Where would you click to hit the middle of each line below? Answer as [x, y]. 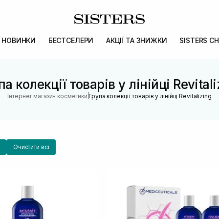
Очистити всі [31, 147]
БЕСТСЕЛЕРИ [71, 40]
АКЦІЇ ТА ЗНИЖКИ [136, 40]
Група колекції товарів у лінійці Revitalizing [150, 96]
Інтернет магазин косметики [48, 96]
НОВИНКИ [19, 40]
